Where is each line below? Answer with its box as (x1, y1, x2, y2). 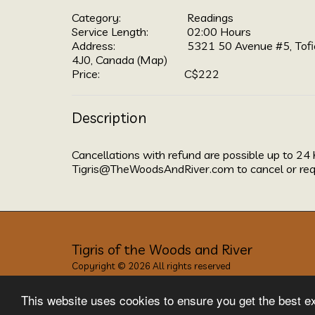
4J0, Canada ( (72, 51, 140, 67)
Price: (72, 65, 100, 81)
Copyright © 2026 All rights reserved (72, 259, 231, 271)
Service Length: (72, 23, 148, 39)
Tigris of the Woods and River (72, 240, 252, 258)
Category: (72, 9, 121, 25)
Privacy (72, 276, 103, 288)
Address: (72, 37, 115, 53)
